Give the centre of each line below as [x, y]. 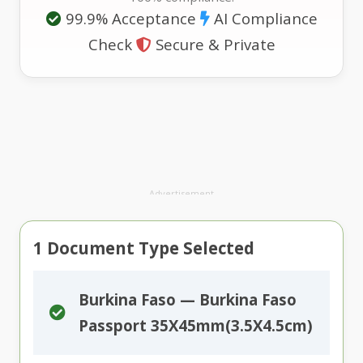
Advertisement [181, 193]
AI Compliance [263, 18]
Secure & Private [213, 44]
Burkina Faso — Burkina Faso [188, 300]
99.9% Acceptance [128, 18]
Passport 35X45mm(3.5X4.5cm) [196, 326]
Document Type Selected [149, 248]
